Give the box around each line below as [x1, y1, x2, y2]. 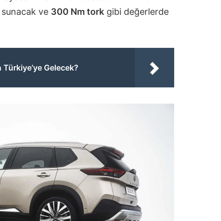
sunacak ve [1, 6, 51, 17]
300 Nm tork [50, 6, 104, 17]
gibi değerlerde [104, 6, 169, 17]
